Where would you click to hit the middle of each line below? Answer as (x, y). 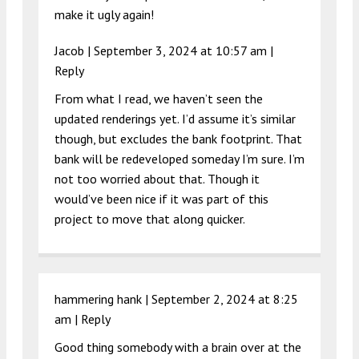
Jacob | (74, 51)
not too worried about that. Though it (157, 179)
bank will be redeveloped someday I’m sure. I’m (179, 159)
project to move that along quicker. (150, 219)
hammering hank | (103, 299)
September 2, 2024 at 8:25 (225, 299)
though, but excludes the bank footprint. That (178, 139)
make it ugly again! (104, 15)
